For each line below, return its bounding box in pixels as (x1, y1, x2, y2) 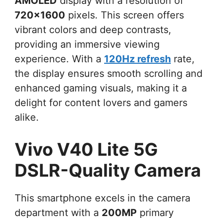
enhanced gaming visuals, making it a (15, 82, 187, 94)
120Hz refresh (104, 53, 171, 65)
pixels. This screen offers (65, 9, 184, 21)
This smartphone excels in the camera (15, 192, 190, 204)
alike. (15, 111, 39, 124)
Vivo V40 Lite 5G (15, 139, 158, 161)
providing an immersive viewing (15, 38, 160, 51)
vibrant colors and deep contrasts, (15, 24, 171, 36)
